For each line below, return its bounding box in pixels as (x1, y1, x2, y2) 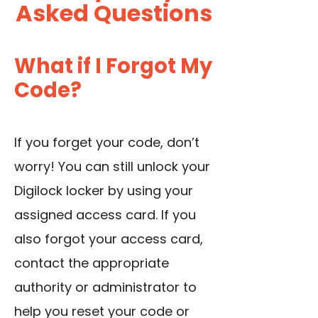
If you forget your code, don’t (14, 133, 199, 152)
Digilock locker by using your (14, 182, 193, 200)
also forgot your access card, (14, 230, 203, 248)
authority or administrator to (14, 278, 197, 297)
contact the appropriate (14, 254, 169, 273)
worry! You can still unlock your (14, 158, 210, 176)
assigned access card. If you (14, 206, 196, 224)
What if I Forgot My (14, 52, 212, 81)
